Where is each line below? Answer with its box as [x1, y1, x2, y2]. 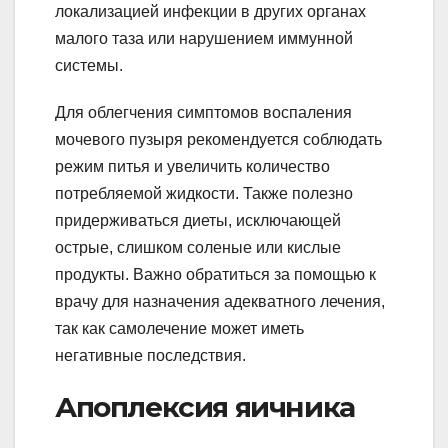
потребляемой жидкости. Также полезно [55, 185, 353, 203]
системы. [55, 57, 123, 75]
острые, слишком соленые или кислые [55, 239, 341, 257]
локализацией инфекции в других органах [55, 3, 366, 21]
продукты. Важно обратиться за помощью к [55, 266, 376, 284]
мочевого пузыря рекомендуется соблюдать [55, 131, 382, 149]
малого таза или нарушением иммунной [55, 30, 353, 48]
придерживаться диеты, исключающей [55, 212, 341, 230]
